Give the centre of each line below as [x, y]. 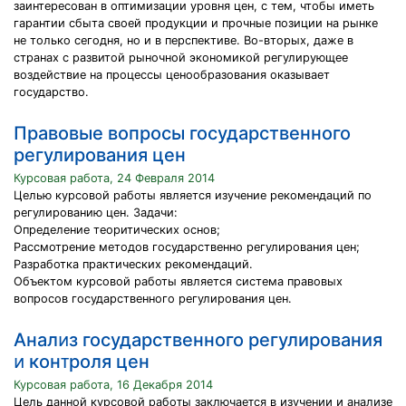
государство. [51, 92]
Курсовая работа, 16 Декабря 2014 [113, 385]
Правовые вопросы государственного [182, 133]
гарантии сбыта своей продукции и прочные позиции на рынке [196, 23]
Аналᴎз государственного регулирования [198, 340]
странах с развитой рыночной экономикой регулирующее [181, 58]
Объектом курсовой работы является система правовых [178, 281]
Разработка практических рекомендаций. [133, 264]
